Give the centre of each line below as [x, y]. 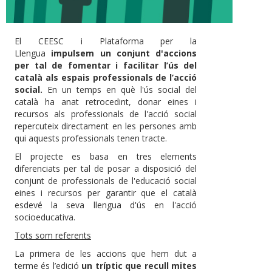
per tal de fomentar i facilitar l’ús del [106, 65]
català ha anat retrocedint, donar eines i [106, 101]
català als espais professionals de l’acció [106, 77]
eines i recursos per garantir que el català [106, 192]
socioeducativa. [45, 217]
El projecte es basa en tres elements [106, 156]
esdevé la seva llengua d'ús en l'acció [106, 205]
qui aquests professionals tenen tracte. [91, 138]
